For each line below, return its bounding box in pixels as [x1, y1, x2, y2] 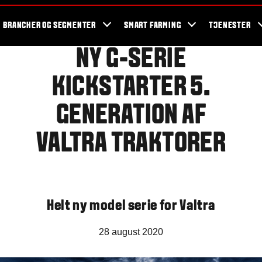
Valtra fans [42, 5, 81, 14]
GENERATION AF [56, 103, 206, 129]
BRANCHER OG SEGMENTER [3, 21, 96, 30]
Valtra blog [92, 5, 132, 14]
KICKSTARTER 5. [51, 75, 211, 101]
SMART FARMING [124, 21, 181, 30]
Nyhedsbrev [143, 5, 184, 14]
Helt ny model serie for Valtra [46, 199, 216, 213]
